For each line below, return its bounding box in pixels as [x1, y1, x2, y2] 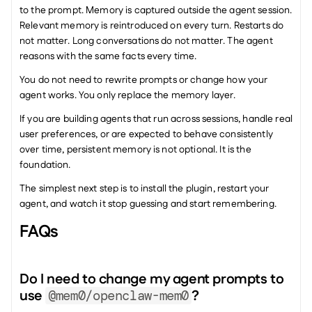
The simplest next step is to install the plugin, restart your [19, 182, 270, 196]
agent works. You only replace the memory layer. [19, 88, 236, 102]
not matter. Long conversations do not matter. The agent [19, 34, 273, 48]
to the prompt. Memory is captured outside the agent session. [19, 3, 292, 17]
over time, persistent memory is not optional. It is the [19, 143, 251, 157]
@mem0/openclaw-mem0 [48, 287, 189, 304]
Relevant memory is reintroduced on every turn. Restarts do [19, 19, 284, 33]
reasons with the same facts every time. [19, 49, 197, 63]
